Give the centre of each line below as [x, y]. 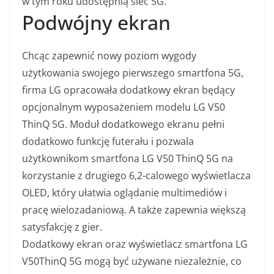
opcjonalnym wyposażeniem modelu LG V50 [124, 107]
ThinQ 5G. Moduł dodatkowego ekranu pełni [123, 124]
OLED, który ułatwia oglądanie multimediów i [124, 192]
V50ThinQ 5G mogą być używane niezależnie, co [132, 261]
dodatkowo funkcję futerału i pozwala [108, 141]
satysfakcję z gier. [62, 227]
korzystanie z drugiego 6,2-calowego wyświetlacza [136, 175]
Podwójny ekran [96, 22]
